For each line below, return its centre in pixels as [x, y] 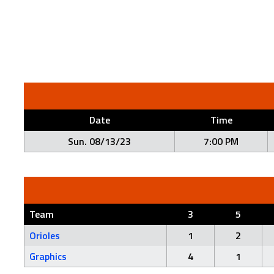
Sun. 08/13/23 [99, 141]
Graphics [48, 256]
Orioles [45, 235]
